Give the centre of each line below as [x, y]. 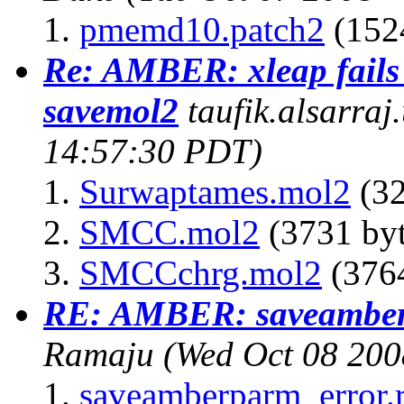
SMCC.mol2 [170, 232]
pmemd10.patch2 [202, 29]
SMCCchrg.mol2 [201, 272]
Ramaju [99, 353]
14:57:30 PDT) [153, 151]
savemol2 [111, 110]
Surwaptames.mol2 [215, 191]
